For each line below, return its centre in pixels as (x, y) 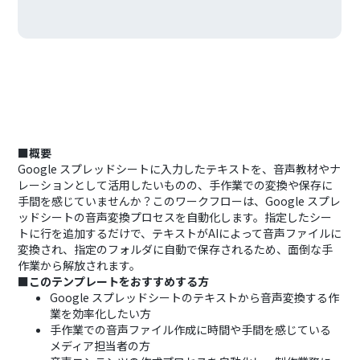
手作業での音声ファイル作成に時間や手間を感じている (191, 329)
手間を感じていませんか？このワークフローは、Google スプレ (180, 201)
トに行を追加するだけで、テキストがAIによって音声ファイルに (180, 233)
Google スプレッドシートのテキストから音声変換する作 (195, 297)
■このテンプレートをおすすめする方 (114, 281)
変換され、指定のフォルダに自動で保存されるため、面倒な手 (176, 249)
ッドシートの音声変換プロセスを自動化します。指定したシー (175, 217)
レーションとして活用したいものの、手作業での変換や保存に (176, 185)
